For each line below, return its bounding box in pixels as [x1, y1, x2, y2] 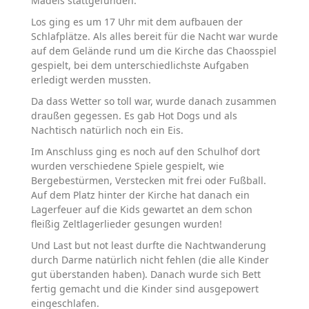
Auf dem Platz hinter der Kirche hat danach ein [31, 188, 250, 202]
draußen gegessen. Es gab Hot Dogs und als [31, 109, 237, 123]
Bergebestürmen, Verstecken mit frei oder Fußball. [31, 174, 266, 188]
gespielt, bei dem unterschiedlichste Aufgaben [31, 59, 249, 72]
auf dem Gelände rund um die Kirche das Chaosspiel [31, 44, 277, 58]
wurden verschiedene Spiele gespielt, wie [31, 159, 224, 173]
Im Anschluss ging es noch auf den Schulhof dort [31, 145, 260, 159]
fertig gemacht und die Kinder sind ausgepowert [31, 282, 259, 296]
